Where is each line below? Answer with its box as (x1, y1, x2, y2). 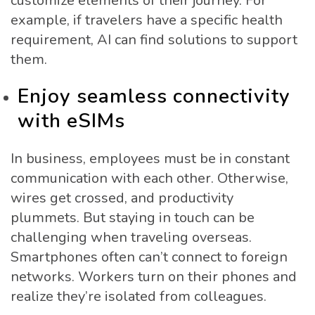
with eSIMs (18, 108, 125, 135)
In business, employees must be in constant (11, 148, 290, 168)
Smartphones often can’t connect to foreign (11, 247, 288, 266)
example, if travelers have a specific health (11, 11, 283, 30)
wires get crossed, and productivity (11, 188, 233, 207)
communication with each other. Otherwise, (11, 168, 288, 188)
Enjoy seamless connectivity (18, 83, 290, 110)
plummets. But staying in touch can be (11, 207, 255, 227)
